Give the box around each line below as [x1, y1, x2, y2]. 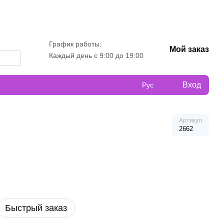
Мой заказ [169, 45, 209, 53]
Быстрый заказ [5, 203, 67, 213]
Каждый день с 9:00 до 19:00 [49, 51, 144, 59]
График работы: [49, 40, 102, 48]
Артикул [179, 117, 202, 124]
